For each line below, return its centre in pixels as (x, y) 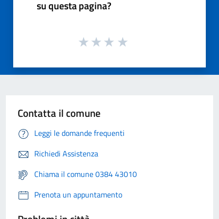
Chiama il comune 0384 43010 (86, 174)
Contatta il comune (59, 113)
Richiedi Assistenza (66, 154)
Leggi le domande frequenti (79, 133)
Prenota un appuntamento (78, 195)
